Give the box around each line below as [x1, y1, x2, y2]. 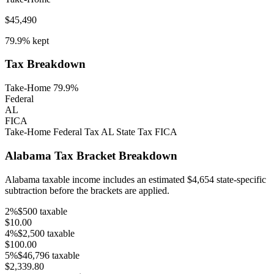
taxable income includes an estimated [40, 174, 187, 185]
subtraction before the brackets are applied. [5, 185, 169, 196]
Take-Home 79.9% [5, 83, 78, 94]
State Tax [114, 127, 152, 138]
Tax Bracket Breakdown [51, 149, 177, 162]
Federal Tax [51, 127, 99, 138]
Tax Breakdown [5, 57, 86, 71]
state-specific [214, 174, 266, 185]
